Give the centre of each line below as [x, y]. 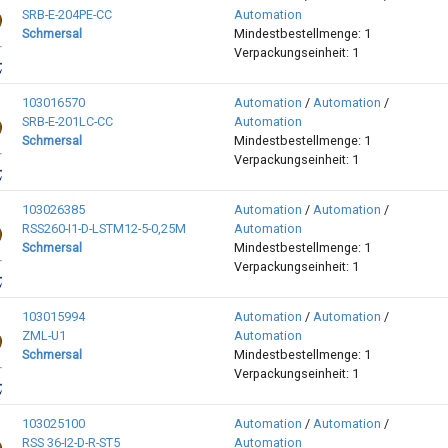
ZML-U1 [43, 336]
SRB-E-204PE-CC [66, 15]
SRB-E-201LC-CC [67, 122]
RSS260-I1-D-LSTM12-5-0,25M [103, 229]
